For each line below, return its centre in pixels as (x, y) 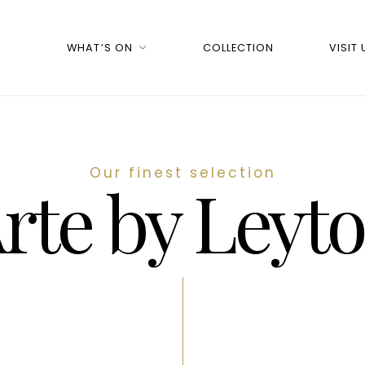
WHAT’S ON (100, 48)
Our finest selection (182, 172)
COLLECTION (239, 48)
